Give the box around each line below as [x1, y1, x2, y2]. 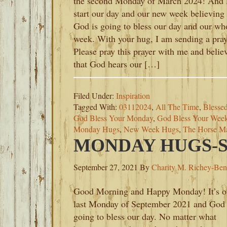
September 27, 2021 [73, 162, 138, 172]
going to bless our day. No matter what [73, 210, 216, 222]
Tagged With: [73, 101, 119, 112]
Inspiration [116, 90, 150, 101]
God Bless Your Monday [73, 112, 153, 123]
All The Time [156, 101, 199, 112]
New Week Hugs [124, 124, 179, 134]
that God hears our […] [73, 58, 160, 70]
